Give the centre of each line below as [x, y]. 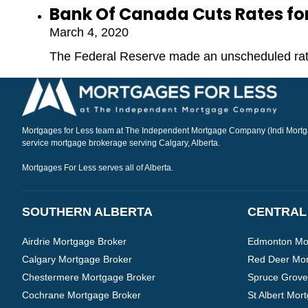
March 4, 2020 [89, 32]
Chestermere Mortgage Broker [89, 277]
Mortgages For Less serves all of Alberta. [98, 168]
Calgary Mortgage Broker [77, 260]
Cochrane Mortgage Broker [81, 295]
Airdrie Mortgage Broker [74, 242]
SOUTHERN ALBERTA [87, 211]
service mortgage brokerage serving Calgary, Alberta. [121, 143]
